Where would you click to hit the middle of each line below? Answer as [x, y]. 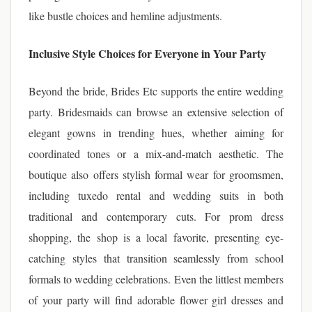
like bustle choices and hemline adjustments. [125, 16]
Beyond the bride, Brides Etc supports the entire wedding [156, 91]
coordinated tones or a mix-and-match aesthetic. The [156, 154]
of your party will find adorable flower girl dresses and [156, 300]
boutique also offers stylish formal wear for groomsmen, [156, 174]
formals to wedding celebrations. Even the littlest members [156, 279]
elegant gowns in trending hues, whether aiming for [156, 133]
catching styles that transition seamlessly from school [156, 258]
